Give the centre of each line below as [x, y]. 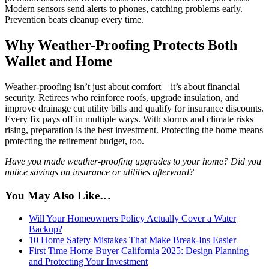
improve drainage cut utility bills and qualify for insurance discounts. [134, 108]
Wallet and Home [59, 61]
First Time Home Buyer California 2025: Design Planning [139, 251]
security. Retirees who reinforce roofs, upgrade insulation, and [122, 97]
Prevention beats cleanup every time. [74, 20]
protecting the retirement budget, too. [74, 141]
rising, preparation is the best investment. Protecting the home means [134, 130]
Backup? [46, 229]
